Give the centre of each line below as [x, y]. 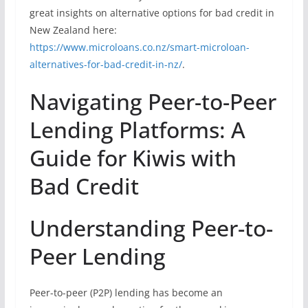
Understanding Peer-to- [151, 228]
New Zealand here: [73, 30]
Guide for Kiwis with [133, 158]
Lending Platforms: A [137, 130]
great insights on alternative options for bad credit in [152, 13]
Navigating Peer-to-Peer [153, 101]
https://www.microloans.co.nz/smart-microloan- [139, 47]
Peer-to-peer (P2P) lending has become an [126, 293]
